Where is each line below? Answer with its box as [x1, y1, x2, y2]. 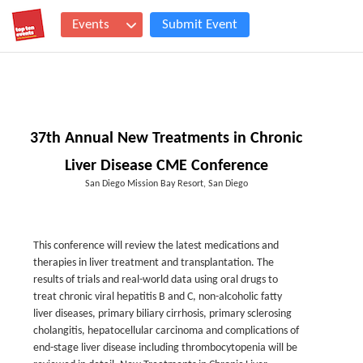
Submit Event [162, 18, 237, 32]
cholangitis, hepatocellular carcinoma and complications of [33, 325, 299, 337]
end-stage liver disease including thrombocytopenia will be [33, 342, 297, 354]
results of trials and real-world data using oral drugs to [33, 274, 278, 286]
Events [72, 18, 109, 32]
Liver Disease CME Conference [64, 158, 268, 174]
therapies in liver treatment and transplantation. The [33, 257, 274, 269]
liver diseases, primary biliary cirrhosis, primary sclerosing [33, 308, 292, 320]
